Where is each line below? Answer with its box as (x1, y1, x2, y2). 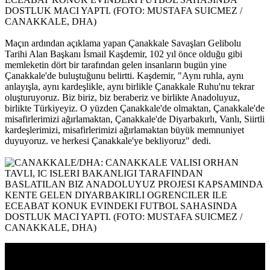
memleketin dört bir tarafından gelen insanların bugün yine (5, 60, 227, 71)
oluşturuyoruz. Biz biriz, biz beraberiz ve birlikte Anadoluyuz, (5, 92, 240, 103)
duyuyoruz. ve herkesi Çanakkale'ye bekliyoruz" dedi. (5, 136, 211, 146)
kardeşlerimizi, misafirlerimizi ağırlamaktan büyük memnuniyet (5, 125, 244, 136)
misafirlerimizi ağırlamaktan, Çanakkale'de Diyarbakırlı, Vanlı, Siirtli (5, 114, 265, 125)
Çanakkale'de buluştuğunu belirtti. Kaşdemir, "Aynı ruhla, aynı (5, 71, 243, 81)
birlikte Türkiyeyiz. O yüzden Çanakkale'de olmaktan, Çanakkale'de (5, 103, 265, 114)
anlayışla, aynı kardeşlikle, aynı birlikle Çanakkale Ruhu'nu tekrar (5, 81, 254, 92)
